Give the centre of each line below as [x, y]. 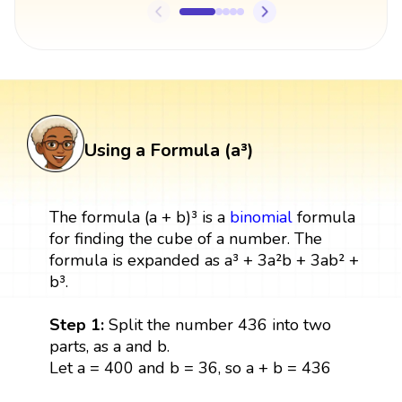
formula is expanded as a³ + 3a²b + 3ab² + [204, 260]
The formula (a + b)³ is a [139, 217]
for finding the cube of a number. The [185, 238]
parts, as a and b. [109, 346]
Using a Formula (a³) [169, 150]
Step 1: [79, 324]
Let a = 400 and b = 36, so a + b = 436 [190, 367]
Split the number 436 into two [219, 324]
